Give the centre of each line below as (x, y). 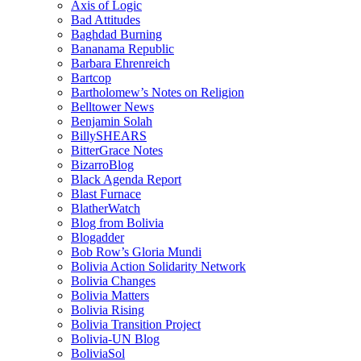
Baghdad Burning (116, 34)
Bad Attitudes (106, 19)
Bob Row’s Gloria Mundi (136, 251)
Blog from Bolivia (117, 222)
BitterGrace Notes (117, 150)
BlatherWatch (106, 208)
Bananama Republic (122, 48)
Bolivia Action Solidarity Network (158, 266)
